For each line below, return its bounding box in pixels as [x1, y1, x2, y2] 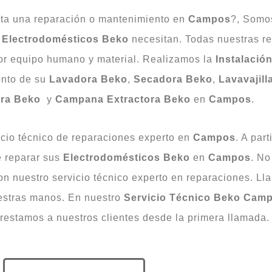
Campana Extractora [55, 93, 161, 104]
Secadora [133, 73, 183, 84]
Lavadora [49, 73, 98, 84]
